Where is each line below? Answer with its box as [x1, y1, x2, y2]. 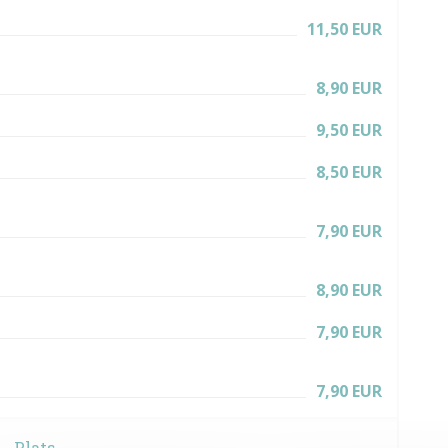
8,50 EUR [316, 161, 382, 183]
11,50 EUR [307, 18, 382, 40]
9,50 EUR [316, 119, 382, 141]
